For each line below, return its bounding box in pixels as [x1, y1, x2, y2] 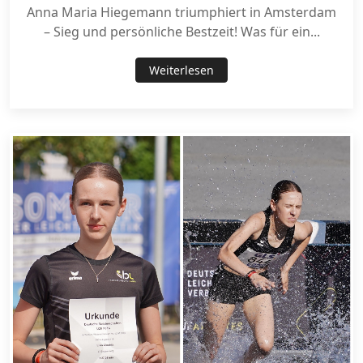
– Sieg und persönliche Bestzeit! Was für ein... [43, 22, 320, 41]
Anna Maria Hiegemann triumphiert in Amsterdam [27, 2, 336, 21]
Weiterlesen [149, 62, 214, 78]
